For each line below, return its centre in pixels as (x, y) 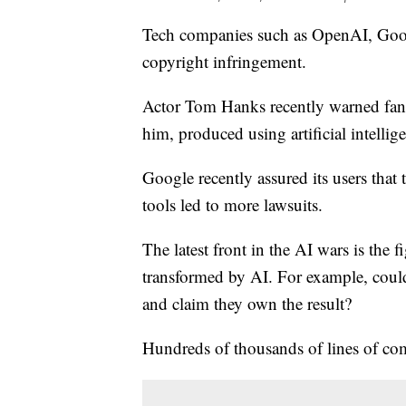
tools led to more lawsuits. (232, 204)
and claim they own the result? (247, 303)
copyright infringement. (224, 61)
